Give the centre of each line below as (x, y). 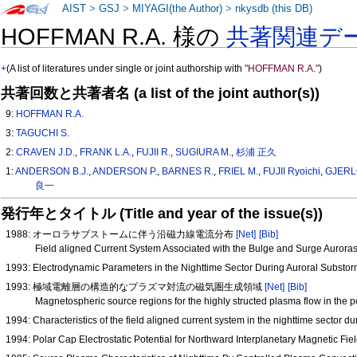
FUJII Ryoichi (292, 172)
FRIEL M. (239, 172)
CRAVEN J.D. (46, 153)
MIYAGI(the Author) (178, 9)
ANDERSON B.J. (52, 172)
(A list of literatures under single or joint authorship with (126, 69)
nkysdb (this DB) (274, 9)
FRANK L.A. (106, 153)
